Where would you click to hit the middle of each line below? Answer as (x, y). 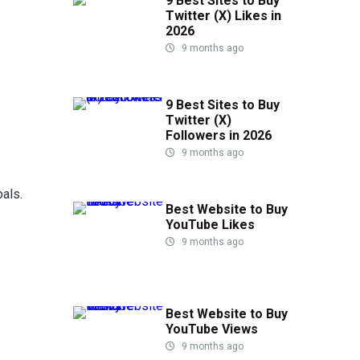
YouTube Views (212, 329)
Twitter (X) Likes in (223, 15)
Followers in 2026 (219, 135)
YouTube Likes (210, 224)
